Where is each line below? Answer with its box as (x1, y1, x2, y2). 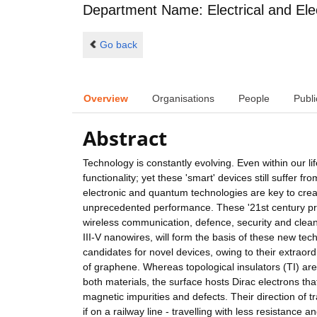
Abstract (83, 125, 167, 152)
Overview (83, 92, 128, 104)
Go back (99, 38, 137, 50)
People (238, 92, 270, 104)
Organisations (152, 92, 214, 104)
